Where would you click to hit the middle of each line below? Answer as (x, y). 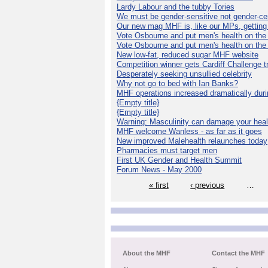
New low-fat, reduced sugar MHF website (188, 54)
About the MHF (147, 253)
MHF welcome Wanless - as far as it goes (189, 131)
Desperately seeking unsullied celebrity (184, 74)
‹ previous (208, 185)
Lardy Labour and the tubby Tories (176, 7)
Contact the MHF (239, 253)
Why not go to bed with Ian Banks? (177, 83)
